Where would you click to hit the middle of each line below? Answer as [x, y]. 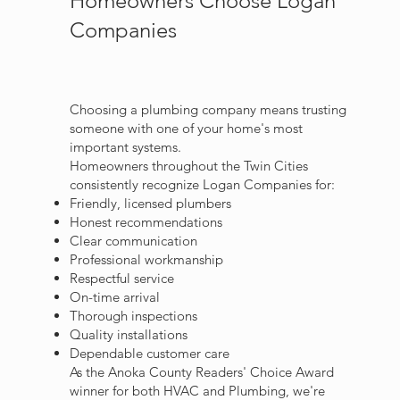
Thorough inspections [134, 316]
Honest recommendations [146, 222]
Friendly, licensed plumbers [151, 203]
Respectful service [122, 278]
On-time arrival [115, 297]
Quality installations [129, 334]
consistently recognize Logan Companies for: [203, 184]
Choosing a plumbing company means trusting [208, 109]
